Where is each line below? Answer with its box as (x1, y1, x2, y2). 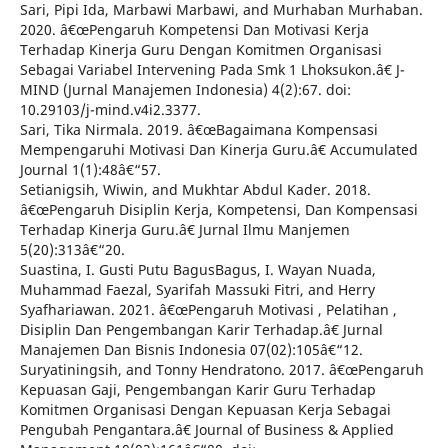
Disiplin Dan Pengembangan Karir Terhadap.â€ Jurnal (19, 320, 383, 340)
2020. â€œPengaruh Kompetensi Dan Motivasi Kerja (19, 20, 369, 40)
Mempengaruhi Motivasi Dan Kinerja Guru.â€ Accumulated (19, 140, 418, 160)
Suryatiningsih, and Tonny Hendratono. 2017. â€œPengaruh (19, 360, 424, 380)
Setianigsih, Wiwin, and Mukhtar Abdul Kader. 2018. (19, 180, 371, 200)
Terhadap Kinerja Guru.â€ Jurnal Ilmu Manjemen (19, 220, 350, 240)
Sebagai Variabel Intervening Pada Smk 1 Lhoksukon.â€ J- (19, 60, 405, 80)
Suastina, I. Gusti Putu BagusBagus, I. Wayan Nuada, (19, 260, 376, 280)
